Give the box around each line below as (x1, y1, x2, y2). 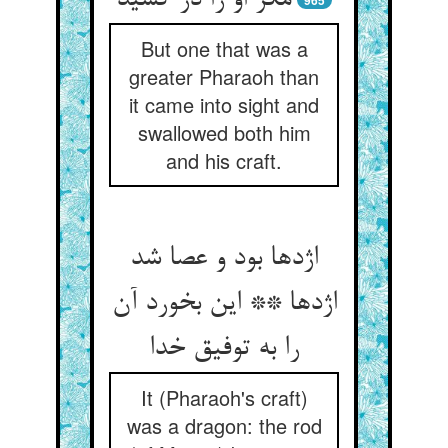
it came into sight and (129, 90, 319, 119)
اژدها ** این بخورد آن (111, 288, 337, 320)
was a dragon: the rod (126, 411, 322, 440)
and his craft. (166, 146, 282, 175)
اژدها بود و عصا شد (130, 243, 318, 275)
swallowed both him (137, 118, 311, 147)
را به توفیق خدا (149, 333, 299, 365)
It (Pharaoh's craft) (140, 383, 308, 412)
